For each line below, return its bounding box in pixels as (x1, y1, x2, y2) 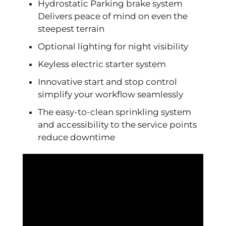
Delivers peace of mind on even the (38, 11, 188, 21)
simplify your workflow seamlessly (38, 89, 183, 99)
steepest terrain (38, 23, 104, 34)
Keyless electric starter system (38, 59, 166, 69)
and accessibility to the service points (38, 119, 197, 130)
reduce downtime (38, 132, 115, 142)
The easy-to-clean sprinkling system (38, 106, 191, 117)
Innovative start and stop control (38, 76, 177, 87)
